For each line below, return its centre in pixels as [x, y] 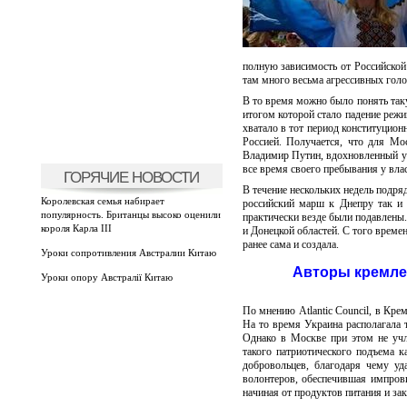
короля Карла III [76, 228]
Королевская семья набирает [102, 201]
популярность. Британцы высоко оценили [130, 214]
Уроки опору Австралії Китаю [106, 277]
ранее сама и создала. [290, 244]
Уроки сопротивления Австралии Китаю [128, 253]
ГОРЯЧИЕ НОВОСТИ [131, 177]
